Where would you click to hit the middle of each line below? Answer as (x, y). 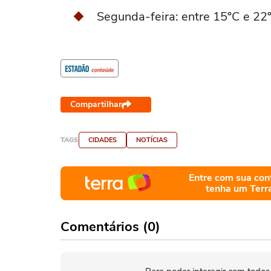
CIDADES (103, 140)
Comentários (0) (110, 227)
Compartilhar (96, 104)
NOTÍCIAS (152, 140)
